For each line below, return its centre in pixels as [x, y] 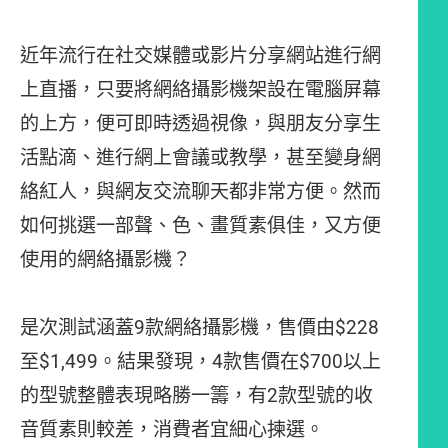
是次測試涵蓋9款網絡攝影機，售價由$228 [199, 327]
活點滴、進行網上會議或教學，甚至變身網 [200, 157]
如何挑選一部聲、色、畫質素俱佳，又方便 [200, 225]
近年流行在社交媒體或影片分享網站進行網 [200, 55]
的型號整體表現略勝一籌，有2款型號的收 [196, 395]
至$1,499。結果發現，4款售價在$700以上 [200, 361]
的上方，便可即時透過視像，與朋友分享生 [200, 123]
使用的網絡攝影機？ [105, 259]
